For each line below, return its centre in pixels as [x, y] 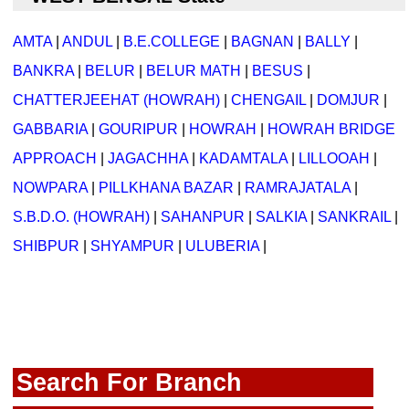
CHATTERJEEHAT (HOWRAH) [116, 100]
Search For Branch [129, 383]
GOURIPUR [138, 130]
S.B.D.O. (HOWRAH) [81, 217]
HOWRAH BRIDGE [331, 130]
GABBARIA [50, 130]
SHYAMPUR [132, 246]
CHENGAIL [268, 100]
